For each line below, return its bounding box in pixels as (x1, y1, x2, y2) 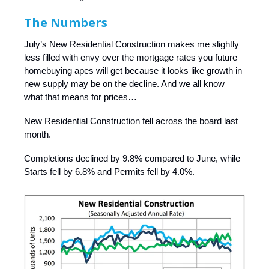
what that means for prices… (24, 92, 137, 103)
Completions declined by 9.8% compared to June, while (24, 153, 240, 164)
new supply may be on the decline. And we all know (24, 79, 225, 89)
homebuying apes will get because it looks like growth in (24, 65, 242, 76)
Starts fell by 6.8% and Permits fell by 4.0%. (24, 166, 195, 177)
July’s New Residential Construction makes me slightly (24, 39, 239, 50)
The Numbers (24, 14, 107, 31)
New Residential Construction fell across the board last (24, 116, 238, 127)
